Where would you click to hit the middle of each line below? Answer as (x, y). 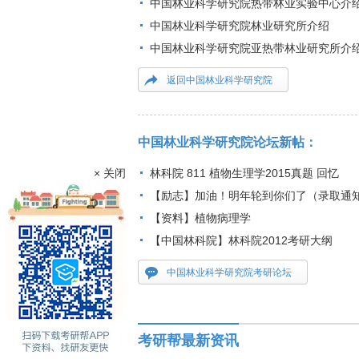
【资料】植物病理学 (200, 218)
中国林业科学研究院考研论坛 (229, 272)
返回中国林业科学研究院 (220, 80)
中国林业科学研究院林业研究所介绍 (240, 26)
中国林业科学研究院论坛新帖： (228, 142)
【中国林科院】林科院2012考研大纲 (241, 240)
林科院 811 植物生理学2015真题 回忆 (244, 173)
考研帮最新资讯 (188, 341)
